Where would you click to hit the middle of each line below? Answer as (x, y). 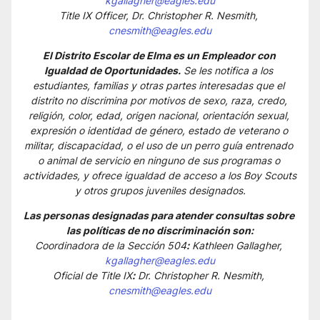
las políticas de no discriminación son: (160, 230)
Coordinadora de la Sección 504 (111, 245)
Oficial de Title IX (92, 275)
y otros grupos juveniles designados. (160, 190)
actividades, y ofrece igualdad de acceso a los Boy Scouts (160, 175)
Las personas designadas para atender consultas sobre (159, 215)
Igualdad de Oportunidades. (112, 70)
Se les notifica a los (227, 70)
